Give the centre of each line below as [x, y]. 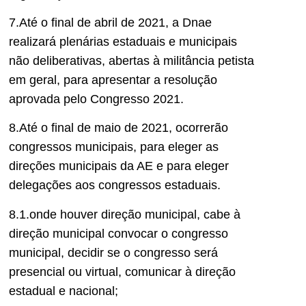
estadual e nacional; [64, 291]
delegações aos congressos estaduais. [115, 185]
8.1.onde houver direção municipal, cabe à [125, 214]
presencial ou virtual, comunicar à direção [122, 272]
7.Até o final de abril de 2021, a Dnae [110, 22]
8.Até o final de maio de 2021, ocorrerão [119, 128]
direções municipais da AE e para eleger [119, 166]
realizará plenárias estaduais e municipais [123, 41]
